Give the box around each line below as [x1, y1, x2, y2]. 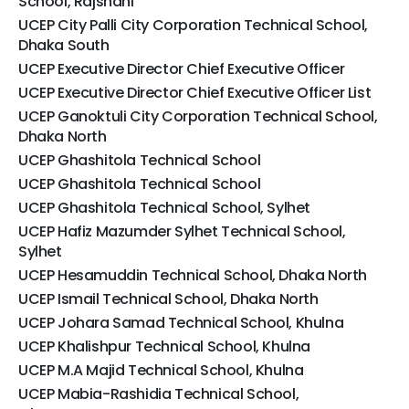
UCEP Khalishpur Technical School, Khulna [18, 336, 310, 358]
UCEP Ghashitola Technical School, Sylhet [18, 197, 310, 219]
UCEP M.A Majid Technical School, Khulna [18, 360, 304, 382]
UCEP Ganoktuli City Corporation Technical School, [18, 106, 378, 128]
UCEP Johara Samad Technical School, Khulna [18, 312, 344, 334]
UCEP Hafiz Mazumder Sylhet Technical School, [18, 221, 346, 243]
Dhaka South [18, 35, 110, 57]
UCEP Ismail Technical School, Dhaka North [18, 288, 319, 310]
